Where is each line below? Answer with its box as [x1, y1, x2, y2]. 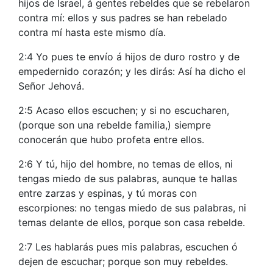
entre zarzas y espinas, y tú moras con [18, 187, 197, 199]
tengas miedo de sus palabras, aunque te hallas [18, 172, 237, 185]
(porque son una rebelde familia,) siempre [18, 119, 211, 131]
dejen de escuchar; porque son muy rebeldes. [18, 255, 228, 268]
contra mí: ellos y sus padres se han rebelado [18, 12, 227, 24]
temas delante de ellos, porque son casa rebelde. [18, 216, 245, 229]
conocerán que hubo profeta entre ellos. [18, 133, 204, 146]
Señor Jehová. [18, 80, 84, 92]
